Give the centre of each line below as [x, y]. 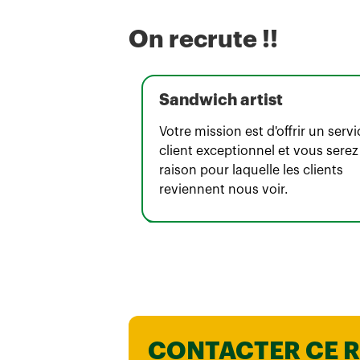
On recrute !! [203, 40]
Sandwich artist [221, 101]
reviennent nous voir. [224, 190]
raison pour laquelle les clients [251, 171]
